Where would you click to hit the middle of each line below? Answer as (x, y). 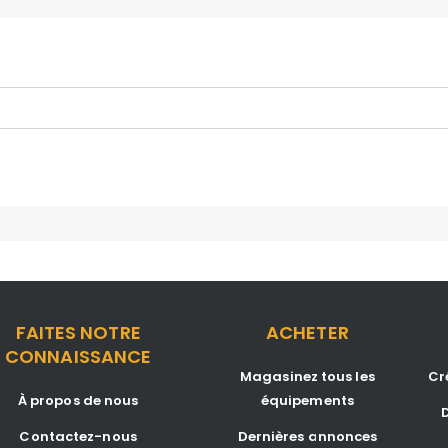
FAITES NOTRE (78, 332)
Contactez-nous (78, 436)
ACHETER (307, 332)
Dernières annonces (307, 436)
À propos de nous (78, 400)
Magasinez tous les (307, 376)
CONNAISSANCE (78, 356)
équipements (307, 400)
